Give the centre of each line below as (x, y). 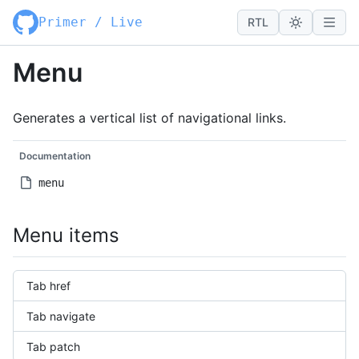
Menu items (66, 235)
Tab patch (53, 346)
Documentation (55, 155)
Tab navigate (61, 316)
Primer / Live (91, 22)
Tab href (48, 285)
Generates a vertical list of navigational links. (149, 117)
